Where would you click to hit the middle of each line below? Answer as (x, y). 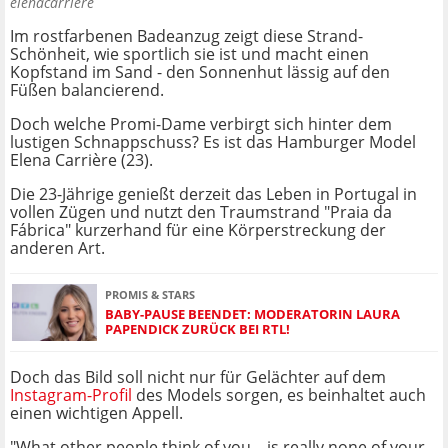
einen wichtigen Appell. (96, 413)
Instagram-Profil (71, 395)
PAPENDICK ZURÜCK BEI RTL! (197, 328)
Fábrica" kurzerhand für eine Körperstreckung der (198, 230)
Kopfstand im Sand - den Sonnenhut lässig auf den (200, 72)
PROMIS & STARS (150, 294)
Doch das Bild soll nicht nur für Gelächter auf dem (198, 377)
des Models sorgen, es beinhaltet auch (279, 395)
